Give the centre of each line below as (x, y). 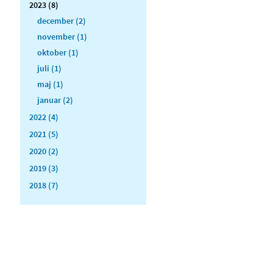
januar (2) (55, 100)
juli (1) (49, 68)
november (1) (62, 36)
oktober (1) (58, 52)
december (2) (62, 20)
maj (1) (50, 84)
